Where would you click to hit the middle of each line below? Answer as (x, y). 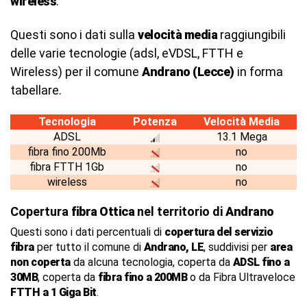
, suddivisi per (237, 247)
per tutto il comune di (89, 247)
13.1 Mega (242, 137)
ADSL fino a (261, 262)
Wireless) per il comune (76, 72)
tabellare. (36, 90)
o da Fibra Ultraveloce (241, 277)
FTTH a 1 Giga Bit (53, 292)
